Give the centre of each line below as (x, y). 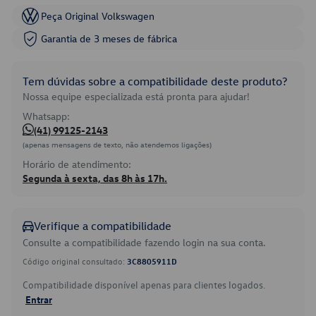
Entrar (39, 299)
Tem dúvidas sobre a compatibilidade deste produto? (155, 81)
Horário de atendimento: (77, 164)
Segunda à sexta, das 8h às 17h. (95, 178)
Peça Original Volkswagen (98, 16)
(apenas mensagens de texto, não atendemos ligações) (117, 144)
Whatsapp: (46, 116)
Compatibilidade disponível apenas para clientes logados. (144, 285)
